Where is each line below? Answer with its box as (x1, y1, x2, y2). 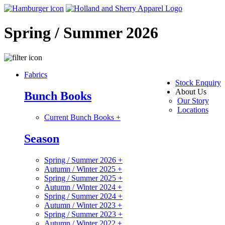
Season (24, 132, 59, 145)
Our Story (177, 96, 209, 105)
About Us (175, 87, 206, 96)
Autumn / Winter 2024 (44, 182, 118, 191)
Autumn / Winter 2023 (44, 200, 118, 209)
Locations (177, 105, 208, 114)
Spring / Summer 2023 (44, 209, 118, 218)
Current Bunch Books (44, 113, 116, 122)
